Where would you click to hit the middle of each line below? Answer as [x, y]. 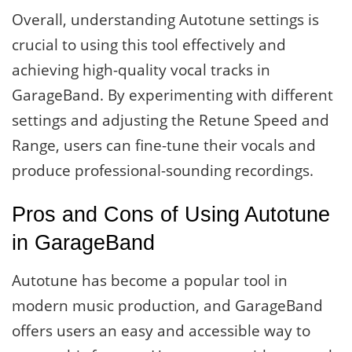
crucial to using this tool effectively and [149, 44]
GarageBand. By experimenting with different [172, 95]
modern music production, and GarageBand [167, 306]
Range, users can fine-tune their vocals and [164, 145]
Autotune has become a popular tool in [150, 281]
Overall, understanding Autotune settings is [165, 19]
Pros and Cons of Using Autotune [171, 214]
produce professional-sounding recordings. [163, 170]
